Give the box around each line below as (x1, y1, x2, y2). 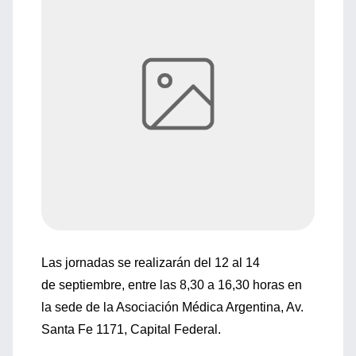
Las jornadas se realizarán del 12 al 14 (41, 256, 260, 269)
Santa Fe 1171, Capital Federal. (41, 323, 221, 336)
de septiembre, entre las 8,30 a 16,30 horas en (41, 278, 302, 292)
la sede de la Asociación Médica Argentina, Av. (41, 300, 304, 314)
